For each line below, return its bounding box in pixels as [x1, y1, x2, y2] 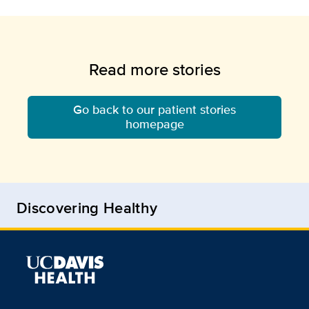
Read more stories [88, 57, 221, 82]
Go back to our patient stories [73, 101, 236, 119]
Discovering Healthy [17, 197, 158, 219]
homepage [125, 115, 184, 134]
